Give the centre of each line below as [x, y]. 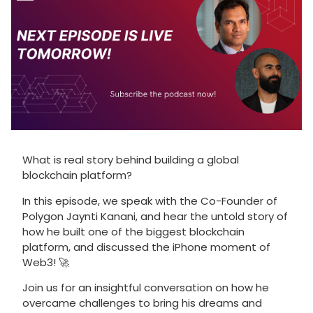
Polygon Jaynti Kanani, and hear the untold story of [155, 216]
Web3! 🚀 [46, 262]
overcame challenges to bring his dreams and [142, 303]
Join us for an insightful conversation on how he [146, 287]
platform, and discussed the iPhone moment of [146, 247]
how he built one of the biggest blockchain [133, 231]
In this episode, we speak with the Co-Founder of [150, 201]
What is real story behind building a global [131, 160]
